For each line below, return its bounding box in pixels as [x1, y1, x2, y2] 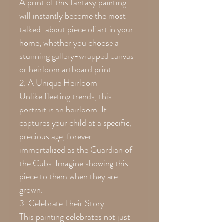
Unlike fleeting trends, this [19, 89, 111, 103]
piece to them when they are [19, 169, 118, 183]
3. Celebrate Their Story [19, 196, 104, 210]
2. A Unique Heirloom [19, 76, 97, 89]
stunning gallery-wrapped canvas [19, 49, 134, 62]
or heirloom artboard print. [19, 62, 113, 76]
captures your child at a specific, [19, 116, 132, 129]
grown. [19, 183, 43, 196]
